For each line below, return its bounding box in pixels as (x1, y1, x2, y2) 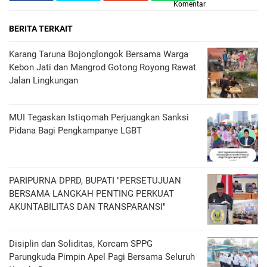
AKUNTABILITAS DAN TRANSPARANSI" (9, 201, 166, 212)
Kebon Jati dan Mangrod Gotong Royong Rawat (9, 62, 196, 73)
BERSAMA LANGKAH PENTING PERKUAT (9, 188, 174, 199)
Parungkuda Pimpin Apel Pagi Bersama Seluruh (9, 252, 195, 262)
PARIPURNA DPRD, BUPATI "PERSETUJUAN (9, 175, 181, 186)
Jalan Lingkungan (9, 75, 78, 86)
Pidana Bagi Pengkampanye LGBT (9, 125, 142, 136)
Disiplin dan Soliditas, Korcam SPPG (9, 238, 153, 249)
